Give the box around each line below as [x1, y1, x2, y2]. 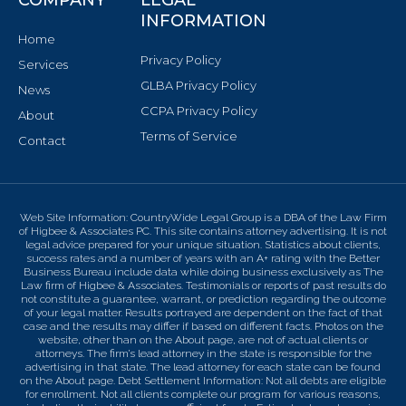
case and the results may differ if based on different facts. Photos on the [23, 319, 383, 333]
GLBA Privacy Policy [140, 77, 256, 92]
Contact [18, 132, 66, 148]
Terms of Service [140, 128, 237, 143]
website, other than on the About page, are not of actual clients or [38, 333, 368, 346]
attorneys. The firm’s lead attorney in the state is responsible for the [34, 346, 372, 360]
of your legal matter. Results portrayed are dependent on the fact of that [24, 305, 382, 319]
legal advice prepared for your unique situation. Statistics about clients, [25, 237, 381, 251]
